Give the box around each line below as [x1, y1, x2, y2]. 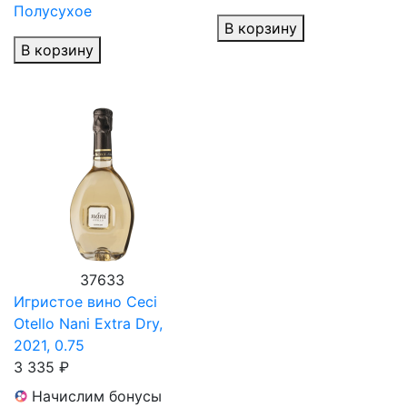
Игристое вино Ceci [14, 292, 157, 311]
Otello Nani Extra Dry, [14, 313, 163, 333]
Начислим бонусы [32, 386, 162, 405]
